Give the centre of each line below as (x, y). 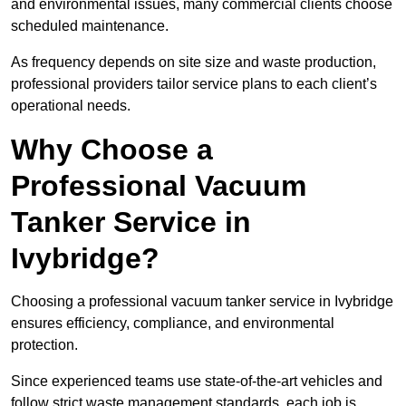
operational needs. (71, 106)
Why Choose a (112, 150)
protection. (44, 345)
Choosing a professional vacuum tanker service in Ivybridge (202, 302)
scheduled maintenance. (90, 26)
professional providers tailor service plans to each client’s (194, 84)
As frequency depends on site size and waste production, (193, 63)
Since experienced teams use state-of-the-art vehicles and (197, 382)
